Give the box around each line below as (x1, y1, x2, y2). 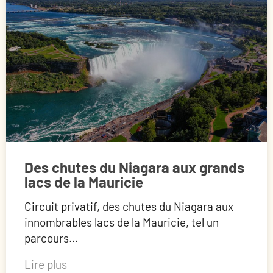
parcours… (24, 231, 78, 246)
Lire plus (24, 257, 67, 272)
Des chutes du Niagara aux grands (24, 158, 244, 177)
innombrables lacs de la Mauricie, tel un (24, 215, 219, 230)
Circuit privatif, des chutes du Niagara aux (24, 199, 233, 214)
